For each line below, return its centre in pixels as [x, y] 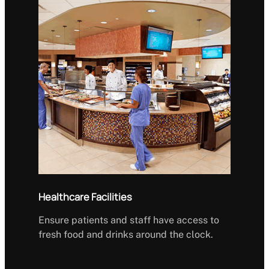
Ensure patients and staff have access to [129, 220]
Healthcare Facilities [85, 197]
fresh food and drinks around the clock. [126, 234]
